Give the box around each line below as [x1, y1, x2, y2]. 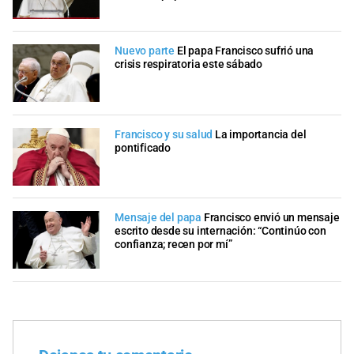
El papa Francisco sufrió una [176, 44, 314, 58]
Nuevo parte [115, 44, 175, 58]
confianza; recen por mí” [115, 238, 232, 252]
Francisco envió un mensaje [203, 211, 340, 225]
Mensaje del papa [115, 211, 201, 225]
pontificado [115, 141, 171, 155]
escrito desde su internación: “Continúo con [115, 224, 326, 239]
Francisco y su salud [115, 127, 213, 141]
